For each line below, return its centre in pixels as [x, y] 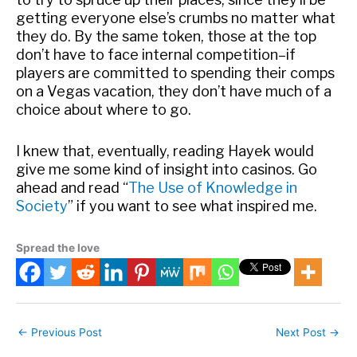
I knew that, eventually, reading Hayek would [165, 151]
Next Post [302, 333]
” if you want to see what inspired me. [192, 206]
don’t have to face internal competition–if [156, 55]
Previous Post [65, 333]
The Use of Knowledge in [213, 188]
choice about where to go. [104, 110]
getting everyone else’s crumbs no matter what [176, 18]
